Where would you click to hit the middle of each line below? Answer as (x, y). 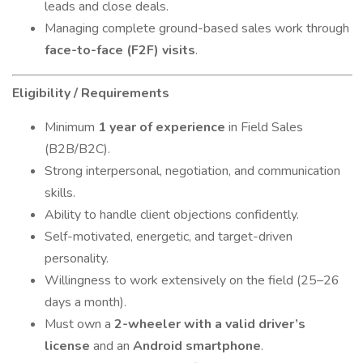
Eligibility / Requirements (91, 93)
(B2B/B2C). (77, 149)
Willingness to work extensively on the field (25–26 (192, 280)
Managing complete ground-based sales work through (197, 28)
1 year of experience (162, 127)
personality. (77, 258)
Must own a (79, 324)
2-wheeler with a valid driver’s (210, 324)
